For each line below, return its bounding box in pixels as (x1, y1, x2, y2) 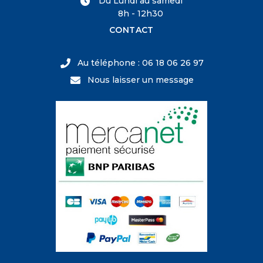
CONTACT (109, 25, 154, 36)
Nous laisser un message (87, 75, 194, 86)
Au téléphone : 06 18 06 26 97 (77, 58, 204, 69)
